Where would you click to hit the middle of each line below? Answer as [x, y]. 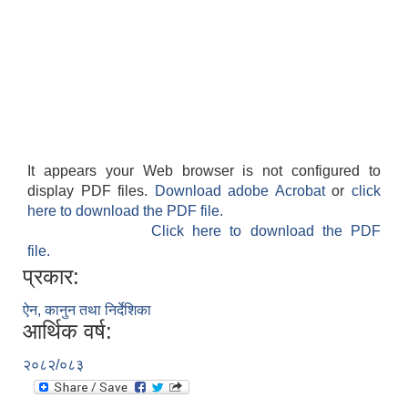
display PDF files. [91, 191]
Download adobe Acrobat [243, 191]
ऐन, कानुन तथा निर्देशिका [87, 311]
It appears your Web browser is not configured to [204, 171]
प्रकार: [51, 277]
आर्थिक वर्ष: [67, 331]
